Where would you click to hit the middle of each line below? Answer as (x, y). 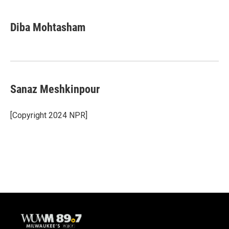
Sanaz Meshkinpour (55, 89)
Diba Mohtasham (48, 27)
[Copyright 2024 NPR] (49, 115)
